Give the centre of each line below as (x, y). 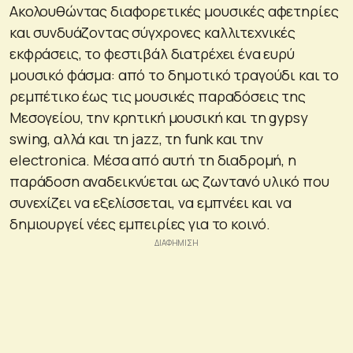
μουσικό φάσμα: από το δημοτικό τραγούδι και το (175, 74)
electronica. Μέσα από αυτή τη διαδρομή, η (153, 160)
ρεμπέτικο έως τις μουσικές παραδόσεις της (158, 96)
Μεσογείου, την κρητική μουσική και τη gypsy (159, 117)
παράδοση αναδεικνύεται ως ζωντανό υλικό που (169, 181)
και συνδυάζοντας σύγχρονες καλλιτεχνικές (152, 32)
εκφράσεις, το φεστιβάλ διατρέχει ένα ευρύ (152, 53)
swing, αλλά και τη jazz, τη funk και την (136, 138)
